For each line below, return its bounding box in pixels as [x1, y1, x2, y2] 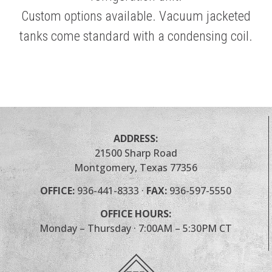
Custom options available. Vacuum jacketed [21, 8, 251, 24]
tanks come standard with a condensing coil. [19, 29, 253, 44]
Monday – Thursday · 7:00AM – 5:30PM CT [39, 222, 232, 236]
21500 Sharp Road [94, 146, 177, 160]
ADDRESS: [114, 131, 158, 145]
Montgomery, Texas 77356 [74, 160, 197, 174]
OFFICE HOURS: [100, 207, 171, 221]
